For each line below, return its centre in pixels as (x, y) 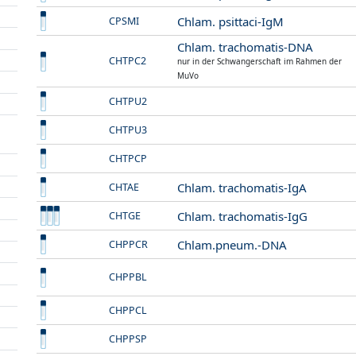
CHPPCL (128, 310)
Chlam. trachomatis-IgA (242, 187)
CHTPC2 (128, 61)
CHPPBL (128, 277)
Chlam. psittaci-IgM (231, 21)
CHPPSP (128, 339)
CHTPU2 (128, 101)
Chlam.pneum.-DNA (232, 244)
